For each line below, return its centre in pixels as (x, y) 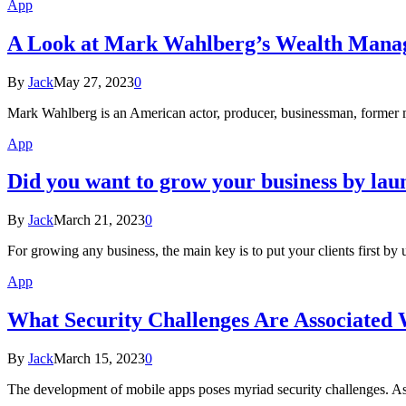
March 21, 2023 (99, 220)
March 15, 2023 (99, 359)
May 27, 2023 (94, 82)
